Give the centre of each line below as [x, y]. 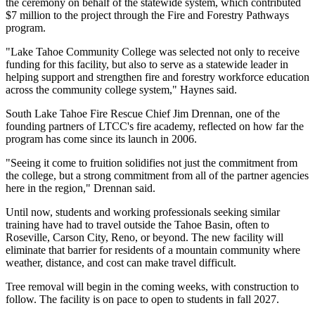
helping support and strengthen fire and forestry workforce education [157, 77]
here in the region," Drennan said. [81, 188]
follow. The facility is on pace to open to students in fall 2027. [142, 299]
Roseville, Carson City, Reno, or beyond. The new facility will [144, 237]
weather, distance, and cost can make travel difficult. [121, 262]
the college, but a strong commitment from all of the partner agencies [157, 175]
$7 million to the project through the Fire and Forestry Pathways [147, 15]
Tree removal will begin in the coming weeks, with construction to [152, 286]
